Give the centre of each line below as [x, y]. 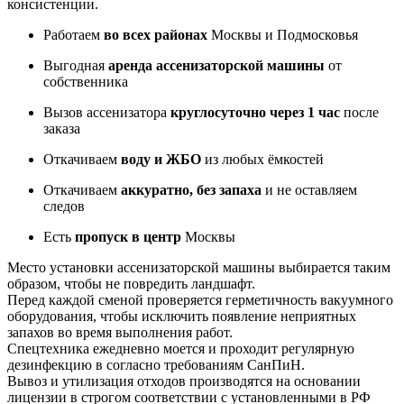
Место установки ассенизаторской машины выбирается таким [199, 267]
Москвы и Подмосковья [283, 34]
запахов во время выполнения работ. [120, 332]
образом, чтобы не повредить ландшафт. [131, 283]
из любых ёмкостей [262, 159]
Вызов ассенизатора [107, 112]
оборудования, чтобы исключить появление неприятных [182, 316]
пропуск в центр [128, 236]
